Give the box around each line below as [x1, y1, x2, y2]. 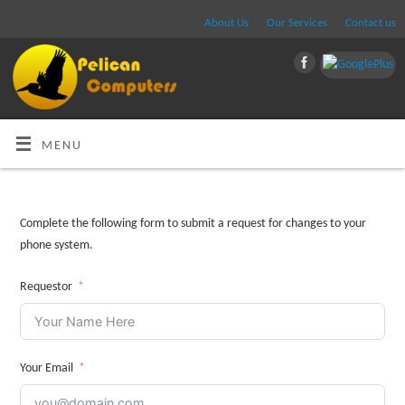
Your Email [19, 361, 73, 375]
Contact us [345, 17, 396, 29]
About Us [204, 17, 249, 29]
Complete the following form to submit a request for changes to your [19, 217, 366, 231]
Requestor [19, 279, 72, 294]
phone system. [19, 239, 93, 253]
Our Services [267, 17, 327, 29]
